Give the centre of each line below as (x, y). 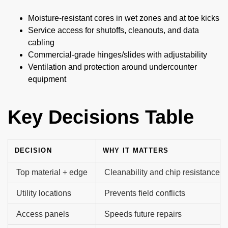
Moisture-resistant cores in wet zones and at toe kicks (124, 18)
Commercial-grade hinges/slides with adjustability (118, 55)
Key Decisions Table (101, 117)
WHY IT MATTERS (136, 151)
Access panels (43, 214)
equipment (47, 79)
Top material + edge (52, 173)
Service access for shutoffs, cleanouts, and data (113, 31)
